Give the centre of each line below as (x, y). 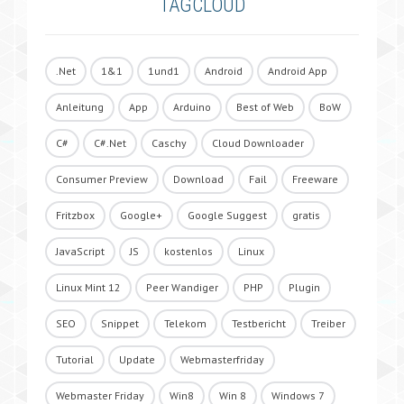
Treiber (328, 324)
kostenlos (188, 252)
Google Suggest (227, 216)
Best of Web (265, 107)
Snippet (120, 324)
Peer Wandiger (182, 288)
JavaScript (80, 252)
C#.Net (110, 143)
